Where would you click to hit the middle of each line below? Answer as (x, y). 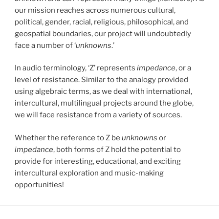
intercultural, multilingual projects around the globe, (104, 103)
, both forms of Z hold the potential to (117, 149)
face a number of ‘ (45, 45)
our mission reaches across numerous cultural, (95, 10)
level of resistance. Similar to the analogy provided (101, 80)
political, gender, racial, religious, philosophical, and (102, 22)
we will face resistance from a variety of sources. (98, 115)
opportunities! (39, 185)
